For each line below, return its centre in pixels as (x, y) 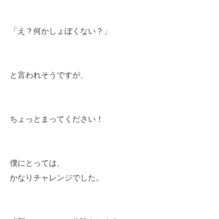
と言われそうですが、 (49, 75)
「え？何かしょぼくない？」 (61, 31)
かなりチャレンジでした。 (57, 178)
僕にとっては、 (37, 163)
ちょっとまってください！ (57, 119)
